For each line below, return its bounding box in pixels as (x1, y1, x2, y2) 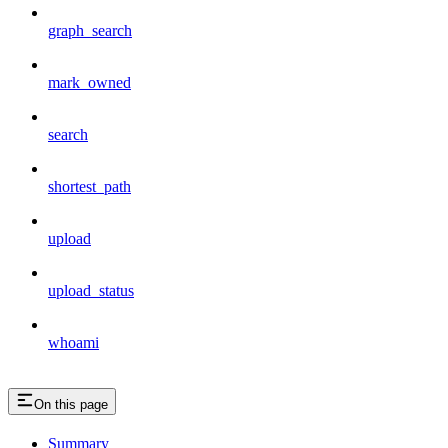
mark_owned (48, 73, 131, 91)
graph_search (48, 21, 132, 39)
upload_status (48, 281, 134, 299)
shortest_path (48, 177, 131, 195)
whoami (48, 333, 99, 351)
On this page (34, 396, 108, 412)
